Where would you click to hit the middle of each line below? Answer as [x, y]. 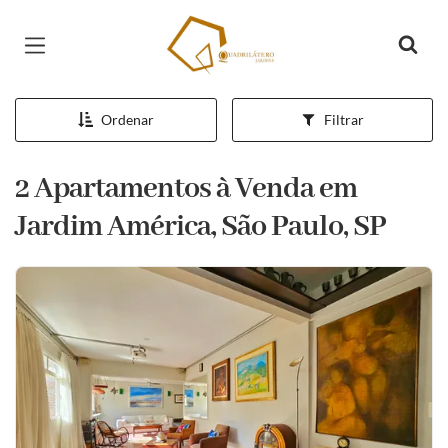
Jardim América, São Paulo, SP [200, 227]
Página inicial [221, 30]
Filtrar [343, 119]
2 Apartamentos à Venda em [186, 189]
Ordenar [127, 119]
